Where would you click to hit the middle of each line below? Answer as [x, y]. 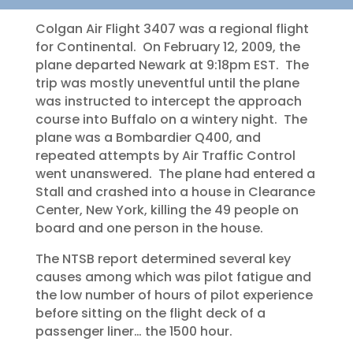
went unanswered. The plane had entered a [175, 173]
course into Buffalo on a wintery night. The [171, 119]
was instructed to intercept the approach [168, 101]
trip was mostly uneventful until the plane [167, 83]
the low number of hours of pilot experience [174, 295]
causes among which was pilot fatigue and [173, 277]
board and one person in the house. [149, 228]
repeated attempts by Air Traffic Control [165, 155]
